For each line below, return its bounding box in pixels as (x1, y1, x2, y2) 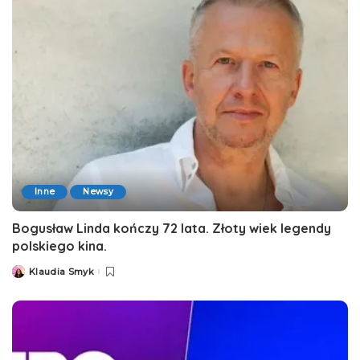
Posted (11, 268, 46, 280)
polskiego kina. (12, 238, 107, 255)
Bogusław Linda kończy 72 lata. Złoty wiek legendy (12, 220, 331, 237)
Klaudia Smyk (29, 265, 95, 277)
